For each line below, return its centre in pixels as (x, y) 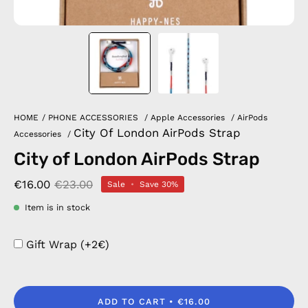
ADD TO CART (132, 301)
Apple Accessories (188, 118)
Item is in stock (57, 207)
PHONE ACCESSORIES (93, 118)
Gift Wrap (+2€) (68, 244)
